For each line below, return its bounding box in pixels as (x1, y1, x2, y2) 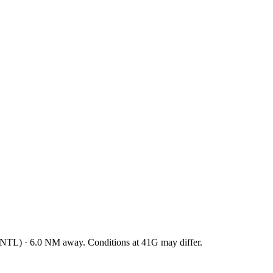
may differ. (158, 236, 202, 247)
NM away (42, 236, 83, 247)
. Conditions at (83, 236, 141, 247)
